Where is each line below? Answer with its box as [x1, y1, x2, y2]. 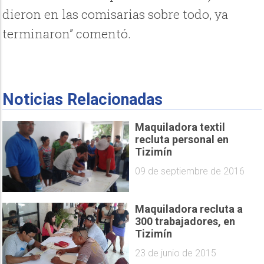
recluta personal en [135, 133, 229, 146]
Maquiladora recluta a [135, 203, 243, 216]
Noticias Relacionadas [2, 90, 163, 110]
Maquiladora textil [135, 121, 225, 134]
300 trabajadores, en [135, 215, 235, 228]
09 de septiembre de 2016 [135, 165, 245, 177]
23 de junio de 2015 [135, 247, 216, 259]
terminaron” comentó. [2, 25, 131, 42]
